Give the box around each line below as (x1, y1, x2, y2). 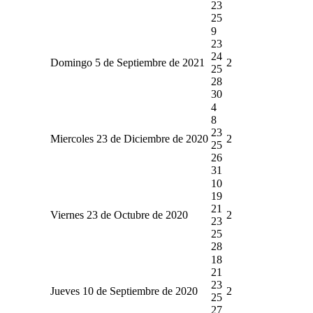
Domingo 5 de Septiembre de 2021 (50, 56, 205, 68)
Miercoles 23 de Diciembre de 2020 (50, 132, 208, 145)
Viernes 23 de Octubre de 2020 (50, 208, 188, 221)
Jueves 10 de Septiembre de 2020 (50, 284, 198, 297)
